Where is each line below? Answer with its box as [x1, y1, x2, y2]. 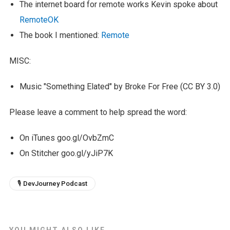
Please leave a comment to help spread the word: [9, 107, 187, 117]
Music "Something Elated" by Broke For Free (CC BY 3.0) [19, 81, 220, 91]
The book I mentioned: [19, 30, 101, 40]
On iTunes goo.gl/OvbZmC [19, 132, 114, 143]
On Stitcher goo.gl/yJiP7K [19, 148, 113, 158]
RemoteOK [19, 14, 59, 25]
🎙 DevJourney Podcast [17, 179, 87, 187]
